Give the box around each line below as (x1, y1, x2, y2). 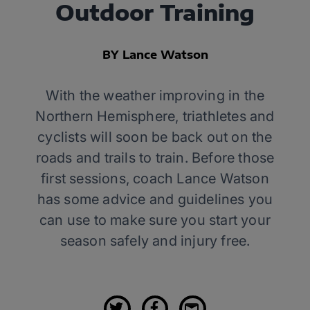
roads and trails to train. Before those (35, 149, 275, 166)
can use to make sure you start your (39, 212, 271, 228)
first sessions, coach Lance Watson (41, 170, 269, 187)
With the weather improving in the (45, 87, 265, 104)
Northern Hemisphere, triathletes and (35, 108, 275, 125)
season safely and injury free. (60, 232, 250, 249)
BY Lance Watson (102, 48, 208, 62)
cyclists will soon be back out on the (37, 129, 273, 145)
